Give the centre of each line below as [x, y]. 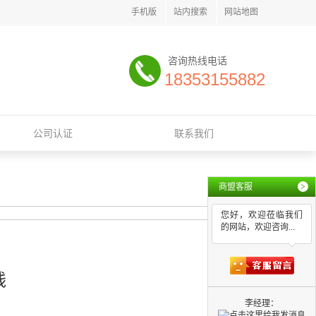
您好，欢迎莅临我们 [262, 215]
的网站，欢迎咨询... [258, 227]
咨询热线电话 [197, 61]
